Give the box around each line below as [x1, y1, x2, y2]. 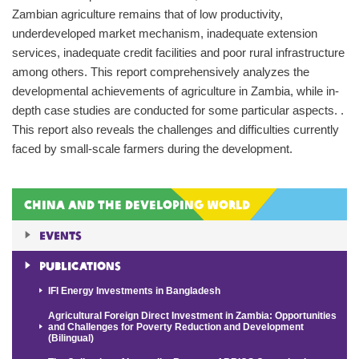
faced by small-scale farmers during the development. [12, 142, 292, 155]
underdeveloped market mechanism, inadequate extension [12, 26, 317, 40]
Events [38, 228, 82, 242]
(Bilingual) [48, 332, 95, 344]
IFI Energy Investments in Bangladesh [48, 285, 221, 297]
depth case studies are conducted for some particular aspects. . [12, 103, 344, 117]
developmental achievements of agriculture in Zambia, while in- [12, 84, 339, 98]
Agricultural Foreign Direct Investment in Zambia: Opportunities [48, 309, 337, 321]
